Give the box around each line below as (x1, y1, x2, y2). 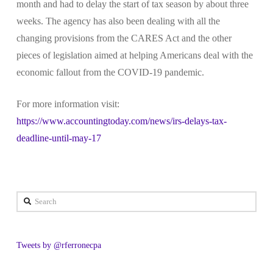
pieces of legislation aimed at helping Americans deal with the (16, 49, 253, 60)
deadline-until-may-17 (16, 132, 101, 143)
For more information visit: (16, 98, 119, 109)
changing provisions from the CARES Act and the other (16, 32, 232, 43)
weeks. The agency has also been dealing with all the (16, 15, 220, 26)
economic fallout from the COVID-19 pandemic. (16, 66, 204, 77)
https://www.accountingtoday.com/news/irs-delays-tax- (16, 115, 227, 126)
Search (15, 193, 39, 203)
